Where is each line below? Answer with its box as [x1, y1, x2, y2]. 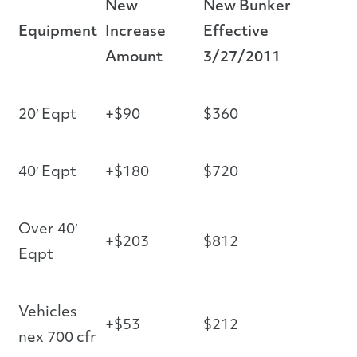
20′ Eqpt [18, 108, 76, 123]
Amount [105, 50, 163, 65]
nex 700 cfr [18, 331, 96, 346]
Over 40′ [18, 222, 77, 237]
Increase [105, 25, 166, 40]
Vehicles [18, 305, 76, 320]
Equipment [18, 25, 97, 40]
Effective [203, 25, 269, 40]
